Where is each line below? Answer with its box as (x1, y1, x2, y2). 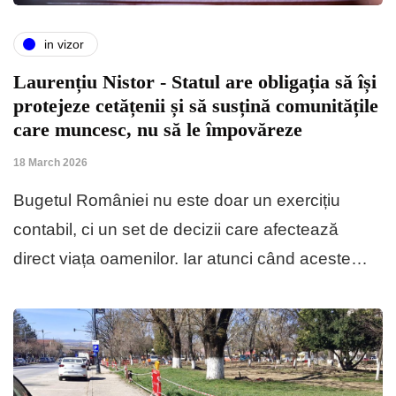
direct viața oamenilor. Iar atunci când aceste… (13, 249, 368, 269)
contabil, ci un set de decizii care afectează (13, 220, 339, 240)
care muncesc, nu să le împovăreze (13, 118, 302, 141)
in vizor (44, 36, 84, 51)
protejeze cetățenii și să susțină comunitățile (13, 95, 378, 118)
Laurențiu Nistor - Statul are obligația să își (13, 71, 377, 94)
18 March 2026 (13, 156, 88, 170)
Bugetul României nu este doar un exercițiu (13, 191, 340, 210)
